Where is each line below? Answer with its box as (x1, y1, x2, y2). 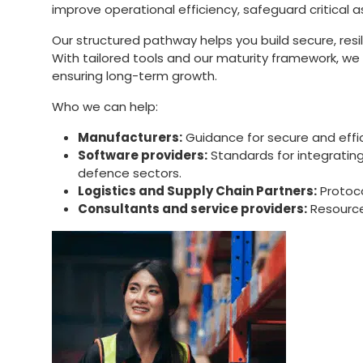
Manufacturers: (78, 128, 182, 146)
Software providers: (78, 146, 207, 164)
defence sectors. (78, 164, 181, 181)
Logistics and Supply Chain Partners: (78, 181, 317, 199)
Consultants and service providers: (78, 199, 307, 217)
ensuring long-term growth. (52, 66, 217, 84)
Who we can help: (52, 97, 158, 115)
